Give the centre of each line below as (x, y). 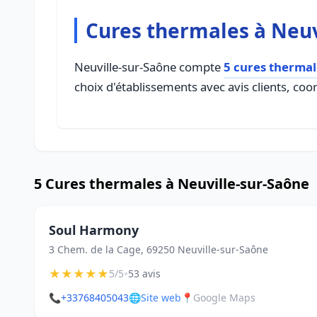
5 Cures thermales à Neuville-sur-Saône (172, 184)
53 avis (144, 273)
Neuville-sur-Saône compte (149, 67)
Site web (161, 298)
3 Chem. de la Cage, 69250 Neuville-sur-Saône (158, 249)
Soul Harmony (94, 230)
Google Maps (224, 298)
